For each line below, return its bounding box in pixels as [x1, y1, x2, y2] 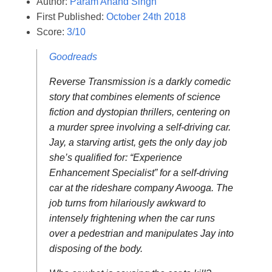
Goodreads [49, 52, 97, 63]
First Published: [36, 12, 106, 22]
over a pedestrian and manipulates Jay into [49, 228, 234, 239]
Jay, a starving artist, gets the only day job [49, 137, 227, 148]
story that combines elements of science [49, 92, 220, 103]
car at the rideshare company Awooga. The [49, 183, 233, 194]
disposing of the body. [49, 243, 143, 254]
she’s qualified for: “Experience [49, 152, 182, 163]
